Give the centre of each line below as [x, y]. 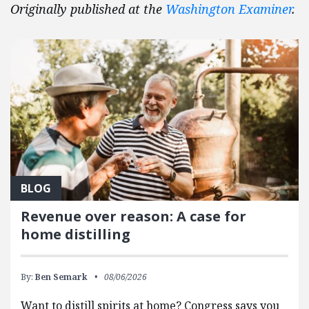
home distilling [76, 235]
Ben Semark [61, 277]
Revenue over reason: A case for [133, 217]
